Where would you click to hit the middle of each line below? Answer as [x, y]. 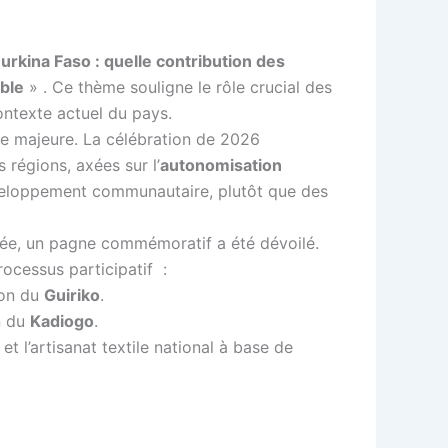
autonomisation [221, 164]
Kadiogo [62, 320]
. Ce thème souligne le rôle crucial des [187, 86]
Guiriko [72, 294]
